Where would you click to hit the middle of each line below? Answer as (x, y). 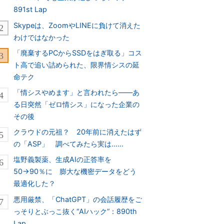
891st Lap (30, 9)
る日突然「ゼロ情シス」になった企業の (77, 104)
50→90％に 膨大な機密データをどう (75, 171)
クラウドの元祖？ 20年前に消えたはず (78, 132)
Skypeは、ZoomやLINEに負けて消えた (77, 25)
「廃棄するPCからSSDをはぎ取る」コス (78, 52)
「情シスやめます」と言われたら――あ (77, 92)
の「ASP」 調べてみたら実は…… (69, 144)
